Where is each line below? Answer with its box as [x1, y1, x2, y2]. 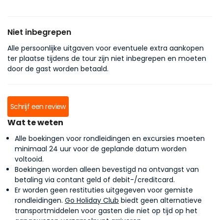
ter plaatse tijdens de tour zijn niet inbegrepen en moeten [7, 54, 206, 63]
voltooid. [15, 154, 44, 164]
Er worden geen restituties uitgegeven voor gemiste [15, 185, 193, 195]
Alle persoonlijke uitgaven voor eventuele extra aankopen [7, 43, 204, 53]
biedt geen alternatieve [119, 195, 202, 205]
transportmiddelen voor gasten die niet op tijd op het [15, 206, 197, 216]
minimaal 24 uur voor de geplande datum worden [15, 144, 187, 154]
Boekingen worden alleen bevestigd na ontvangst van [15, 165, 199, 174]
